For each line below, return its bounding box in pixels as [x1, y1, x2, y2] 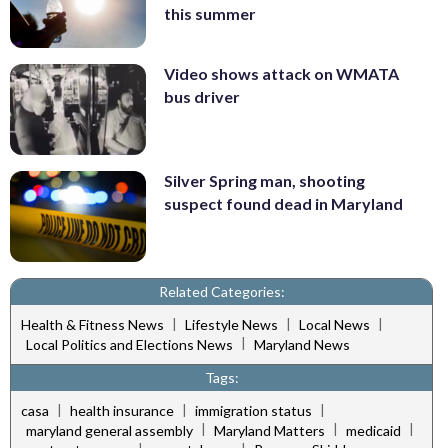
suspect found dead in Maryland [164, 194, 403, 214]
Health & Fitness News [21, 316, 164, 334]
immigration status [195, 402, 312, 420]
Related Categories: [158, 282, 285, 300]
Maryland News [254, 335, 350, 353]
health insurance [70, 402, 174, 420]
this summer [164, 3, 256, 23]
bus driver [164, 87, 240, 107]
